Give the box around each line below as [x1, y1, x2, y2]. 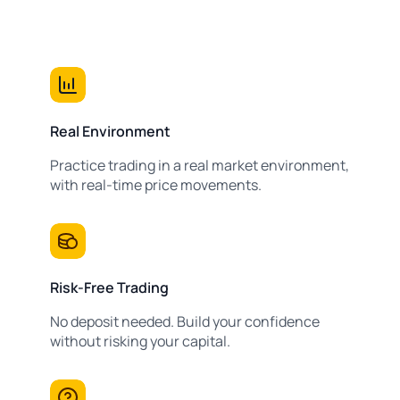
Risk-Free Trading [50, 278, 169, 298]
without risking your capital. [50, 331, 230, 352]
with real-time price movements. [50, 175, 262, 196]
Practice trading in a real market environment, [50, 155, 349, 176]
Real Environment [50, 121, 171, 142]
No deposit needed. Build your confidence [50, 312, 320, 332]
